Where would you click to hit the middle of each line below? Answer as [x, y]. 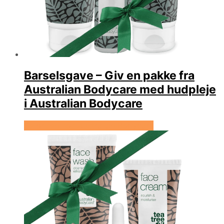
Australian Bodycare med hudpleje [120, 90]
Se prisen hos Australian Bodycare [89, 125]
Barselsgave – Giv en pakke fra [109, 76]
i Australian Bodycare [83, 104]
